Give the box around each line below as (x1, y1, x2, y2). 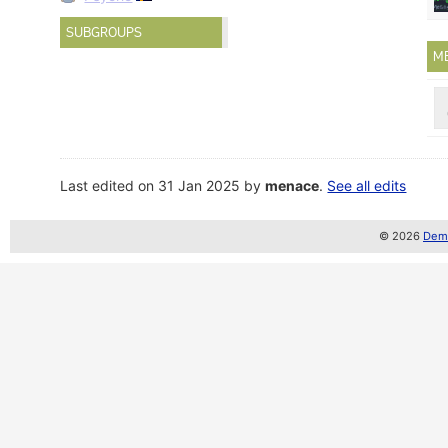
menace (265, 177, 320, 195)
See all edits (327, 177, 407, 195)
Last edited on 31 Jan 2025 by (60, 177, 266, 195)
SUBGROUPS (66, 23, 143, 41)
